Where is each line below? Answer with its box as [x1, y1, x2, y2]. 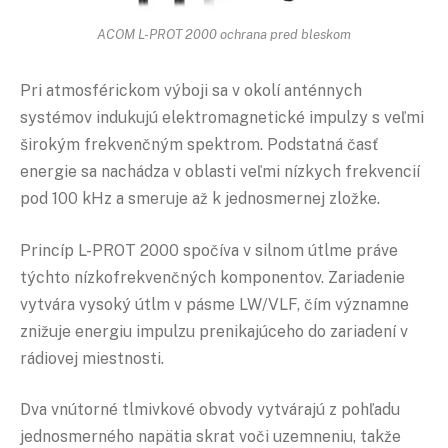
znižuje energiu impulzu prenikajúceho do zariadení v [20, 321, 408, 341]
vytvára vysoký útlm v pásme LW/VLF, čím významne [20, 294, 409, 314]
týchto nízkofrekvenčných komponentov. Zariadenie [20, 267, 405, 287]
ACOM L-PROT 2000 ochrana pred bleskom [97, 25, 351, 42]
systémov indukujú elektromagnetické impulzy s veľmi [20, 107, 424, 127]
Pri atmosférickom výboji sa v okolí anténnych [20, 80, 362, 100]
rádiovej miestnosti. [20, 348, 164, 368]
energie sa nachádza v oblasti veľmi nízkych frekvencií [20, 161, 420, 181]
